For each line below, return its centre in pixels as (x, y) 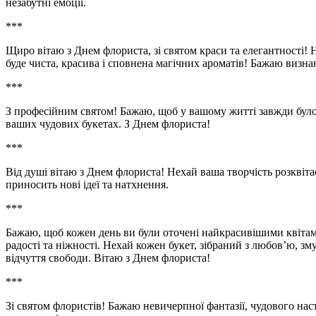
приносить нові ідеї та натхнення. (87, 184)
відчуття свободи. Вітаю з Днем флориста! (108, 257)
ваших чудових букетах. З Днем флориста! (108, 123)
